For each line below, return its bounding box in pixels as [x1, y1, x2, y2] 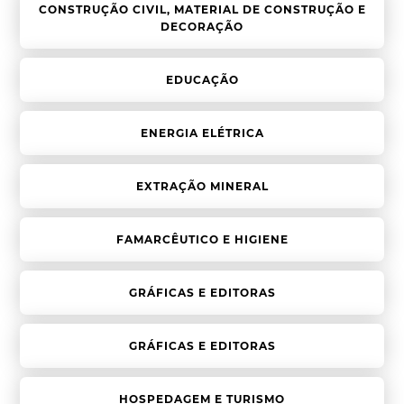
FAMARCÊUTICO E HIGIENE [115, 233, 289, 247]
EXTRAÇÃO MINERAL [135, 179, 269, 194]
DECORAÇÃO [161, 20, 243, 34]
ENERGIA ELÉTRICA [140, 126, 264, 141]
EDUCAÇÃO [165, 73, 239, 87]
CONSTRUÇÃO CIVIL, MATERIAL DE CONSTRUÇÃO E [38, 3, 366, 17]
